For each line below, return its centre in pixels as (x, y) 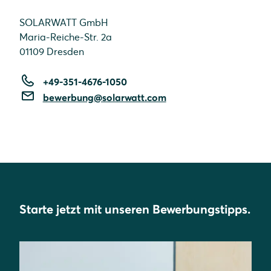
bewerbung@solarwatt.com (104, 97)
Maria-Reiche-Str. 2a (66, 37)
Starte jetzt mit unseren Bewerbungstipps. (135, 209)
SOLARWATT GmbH (64, 22)
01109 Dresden (52, 51)
